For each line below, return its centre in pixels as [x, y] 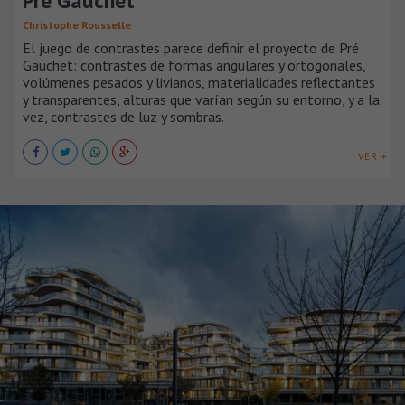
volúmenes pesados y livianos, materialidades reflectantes [199, 83]
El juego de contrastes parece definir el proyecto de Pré [191, 48]
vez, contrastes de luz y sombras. [123, 117]
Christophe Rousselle [77, 25]
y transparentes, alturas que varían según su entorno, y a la [201, 100]
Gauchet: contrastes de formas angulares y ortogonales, [194, 66]
